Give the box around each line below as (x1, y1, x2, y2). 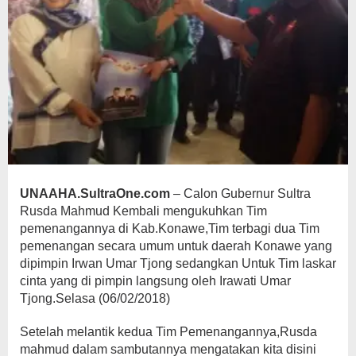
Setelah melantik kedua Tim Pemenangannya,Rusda (20, 325, 317, 339)
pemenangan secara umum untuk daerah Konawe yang (20, 239, 332, 253)
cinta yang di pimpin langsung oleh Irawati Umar (20, 274, 291, 288)
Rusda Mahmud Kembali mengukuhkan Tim (20, 204, 267, 219)
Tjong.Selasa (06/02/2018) (20, 292, 170, 306)
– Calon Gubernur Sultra (170, 187, 311, 201)
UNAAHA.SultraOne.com (20, 187, 170, 201)
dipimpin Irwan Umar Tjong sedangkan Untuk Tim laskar (20, 257, 336, 271)
